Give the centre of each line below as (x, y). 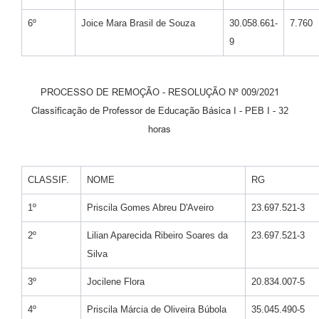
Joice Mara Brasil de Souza (140, 23)
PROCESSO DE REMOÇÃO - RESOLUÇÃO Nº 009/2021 (159, 92)
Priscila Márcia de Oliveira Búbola (157, 309)
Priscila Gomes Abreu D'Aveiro (150, 207)
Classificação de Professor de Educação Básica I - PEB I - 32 (159, 110)
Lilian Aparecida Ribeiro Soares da (157, 235)
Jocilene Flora (117, 281)
